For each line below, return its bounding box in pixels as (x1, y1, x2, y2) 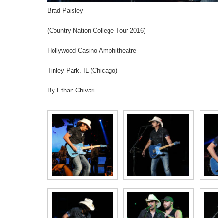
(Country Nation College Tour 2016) (47, 26, 145, 34)
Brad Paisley (47, 6, 83, 14)
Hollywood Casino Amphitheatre (47, 46, 136, 54)
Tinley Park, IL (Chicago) (47, 66, 117, 74)
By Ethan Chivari (47, 86, 95, 94)
